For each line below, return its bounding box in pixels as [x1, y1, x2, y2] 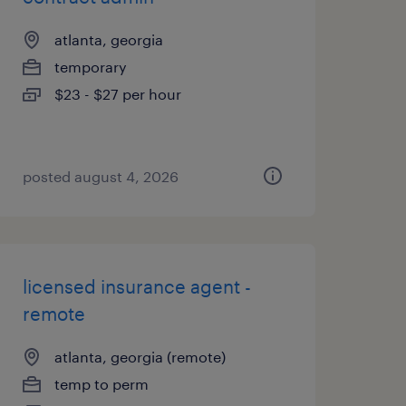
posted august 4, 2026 [22, 168, 179, 185]
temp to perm [53, 375, 149, 392]
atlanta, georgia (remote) [53, 348, 226, 365]
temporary [53, 58, 127, 75]
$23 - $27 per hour [53, 85, 181, 102]
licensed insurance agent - [22, 275, 251, 297]
